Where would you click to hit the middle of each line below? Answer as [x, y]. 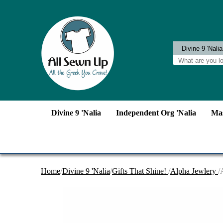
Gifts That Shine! [140, 171]
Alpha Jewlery [194, 171]
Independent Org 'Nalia [156, 113]
